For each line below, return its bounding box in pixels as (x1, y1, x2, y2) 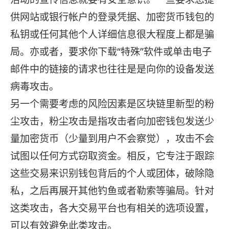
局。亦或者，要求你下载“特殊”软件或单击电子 (10, 45, 212, 59)
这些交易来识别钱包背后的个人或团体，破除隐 (10, 167, 214, 180)
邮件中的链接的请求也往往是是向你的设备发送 (10, 62, 214, 76)
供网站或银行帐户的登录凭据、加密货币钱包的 (10, 10, 214, 24)
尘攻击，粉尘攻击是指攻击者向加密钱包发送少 (10, 114, 214, 128)
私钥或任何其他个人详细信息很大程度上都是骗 (10, 28, 214, 41)
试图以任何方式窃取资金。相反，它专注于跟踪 (10, 149, 214, 163)
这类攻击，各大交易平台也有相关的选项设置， (10, 201, 214, 215)
